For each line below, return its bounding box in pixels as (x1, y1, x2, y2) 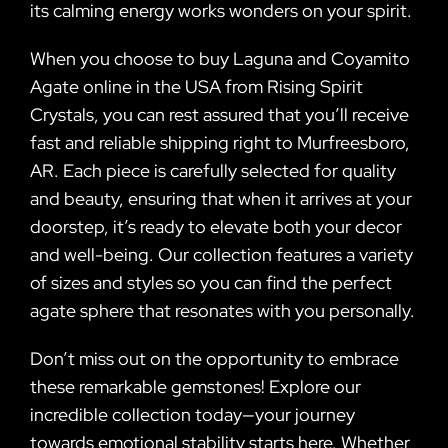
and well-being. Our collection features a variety (30, 242, 413, 266)
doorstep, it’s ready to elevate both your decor (30, 214, 402, 238)
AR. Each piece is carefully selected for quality (30, 158, 396, 182)
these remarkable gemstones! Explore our (30, 374, 361, 398)
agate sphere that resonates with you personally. (30, 298, 415, 322)
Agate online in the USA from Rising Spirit (30, 74, 363, 98)
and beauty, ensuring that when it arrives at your (30, 186, 412, 210)
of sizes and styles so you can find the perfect (30, 270, 392, 294)
